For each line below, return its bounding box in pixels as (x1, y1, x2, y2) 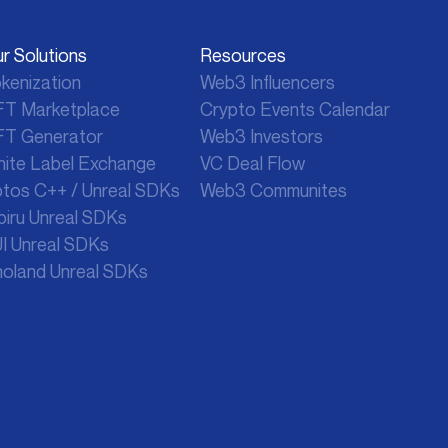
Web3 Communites (200, 179, 347, 201)
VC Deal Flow (200, 152, 305, 174)
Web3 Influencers (200, 71, 335, 93)
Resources (200, 44, 286, 66)
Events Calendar (256, 98, 390, 120)
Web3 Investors (200, 125, 323, 147)
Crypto (200, 98, 256, 120)
